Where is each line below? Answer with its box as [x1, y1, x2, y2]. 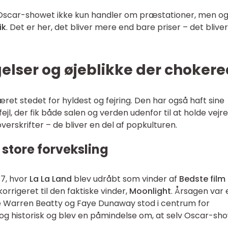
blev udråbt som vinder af [72, 173, 179, 185]
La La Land [30, 173, 72, 185]
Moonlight [129, 185, 171, 197]
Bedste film [179, 173, 225, 185]
